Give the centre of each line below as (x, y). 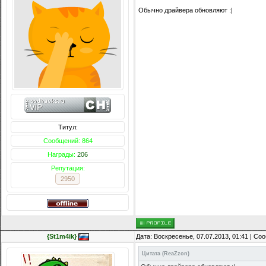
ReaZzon (176, 254)
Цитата (151, 254)
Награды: (62, 155)
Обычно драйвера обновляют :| (186, 10)
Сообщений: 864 (68, 141)
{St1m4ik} (61, 237)
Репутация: (68, 168)
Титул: (68, 127)
